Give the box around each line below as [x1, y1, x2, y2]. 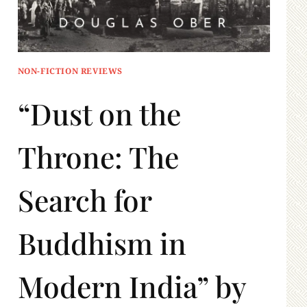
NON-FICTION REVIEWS [17, 65, 123, 77]
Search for [17, 180, 151, 220]
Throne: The [17, 137, 179, 177]
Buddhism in [17, 223, 186, 263]
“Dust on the [17, 94, 181, 134]
